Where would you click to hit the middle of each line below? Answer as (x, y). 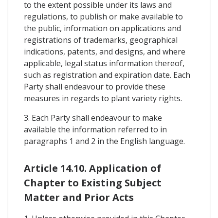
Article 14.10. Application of (92, 168)
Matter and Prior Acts (79, 197)
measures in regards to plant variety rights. (103, 98)
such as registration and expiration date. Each (107, 75)
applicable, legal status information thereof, (104, 63)
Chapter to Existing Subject (93, 182)
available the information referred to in (95, 129)
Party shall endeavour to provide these (95, 86)
